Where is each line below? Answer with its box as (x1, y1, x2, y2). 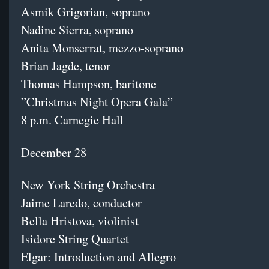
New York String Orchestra (21, 177, 155, 193)
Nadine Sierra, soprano (21, 22, 133, 38)
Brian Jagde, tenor (21, 58, 110, 74)
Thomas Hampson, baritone (21, 76, 156, 92)
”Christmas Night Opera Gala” (21, 94, 173, 110)
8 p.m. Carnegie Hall (21, 112, 124, 128)
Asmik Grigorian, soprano (21, 4, 150, 20)
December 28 (21, 144, 86, 161)
